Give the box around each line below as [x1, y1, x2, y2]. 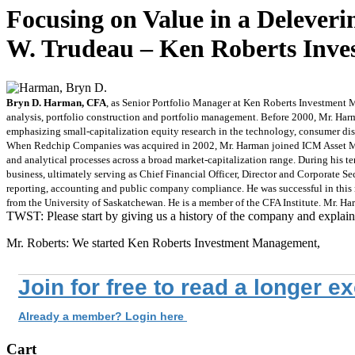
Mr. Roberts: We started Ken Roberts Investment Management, [6, 235, 320, 250]
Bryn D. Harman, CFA [6, 96, 106, 109]
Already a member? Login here [18, 309, 187, 323]
